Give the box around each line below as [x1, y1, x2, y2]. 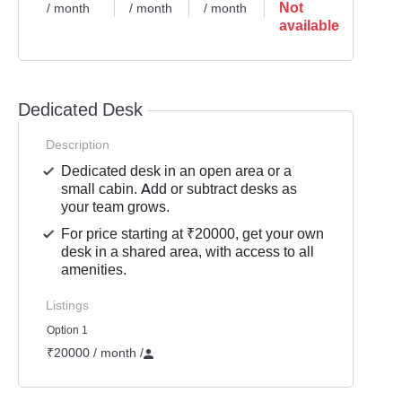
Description [46, 136, 109, 153]
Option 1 [47, 323, 88, 337]
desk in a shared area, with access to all [61, 242, 315, 261]
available [278, 16, 339, 35]
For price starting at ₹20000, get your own [61, 224, 325, 243]
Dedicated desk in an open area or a [61, 162, 293, 180]
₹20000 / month [47, 345, 140, 361]
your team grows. [61, 197, 170, 216]
